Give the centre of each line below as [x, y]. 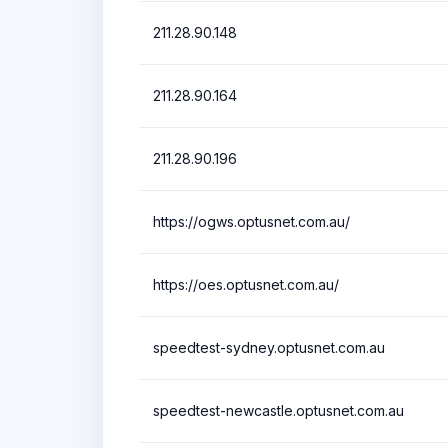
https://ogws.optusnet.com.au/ [251, 221]
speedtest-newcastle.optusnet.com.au [278, 410]
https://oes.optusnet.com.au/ [246, 284]
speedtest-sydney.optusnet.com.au [269, 347]
